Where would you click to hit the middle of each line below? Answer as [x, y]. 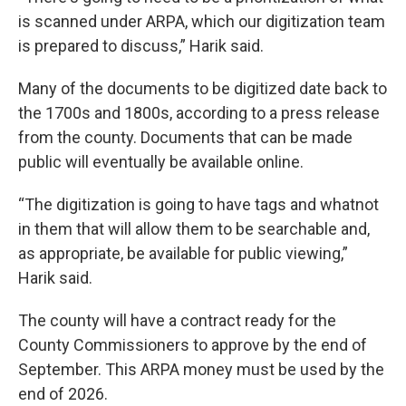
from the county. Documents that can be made [185, 137]
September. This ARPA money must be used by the [201, 369]
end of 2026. [63, 393]
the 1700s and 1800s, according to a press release [199, 112]
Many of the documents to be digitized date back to [203, 88]
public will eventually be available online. [161, 161]
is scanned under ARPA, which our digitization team [202, 21]
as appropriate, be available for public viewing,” [183, 253]
